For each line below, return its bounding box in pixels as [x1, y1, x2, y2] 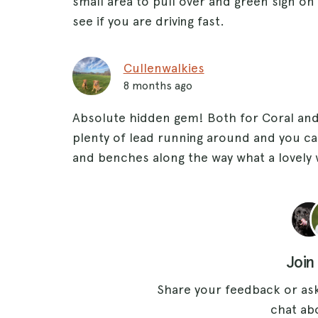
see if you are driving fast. [72, 13, 224, 29]
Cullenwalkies [123, 60, 204, 76]
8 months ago [123, 79, 192, 93]
